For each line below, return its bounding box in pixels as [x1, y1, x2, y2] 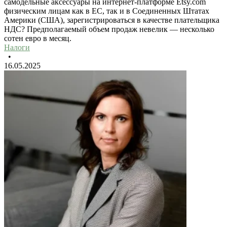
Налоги [4, 43, 30, 52]
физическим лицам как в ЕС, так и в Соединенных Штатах [4, 7, 209, 16]
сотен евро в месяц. [4, 34, 71, 43]
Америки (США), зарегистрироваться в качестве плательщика [4, 16, 219, 25]
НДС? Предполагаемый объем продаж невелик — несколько [4, 25, 214, 34]
